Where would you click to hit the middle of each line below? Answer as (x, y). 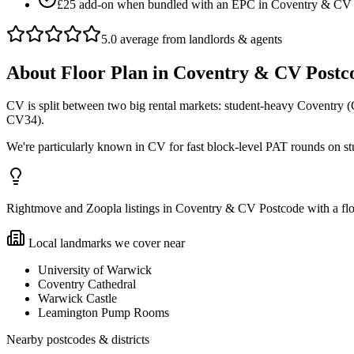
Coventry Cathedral (87, 284)
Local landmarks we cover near (105, 243)
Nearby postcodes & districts (78, 340)
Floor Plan (104, 72)
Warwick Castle (77, 299)
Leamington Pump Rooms (104, 313)
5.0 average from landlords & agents (192, 39)
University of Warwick (95, 270)
